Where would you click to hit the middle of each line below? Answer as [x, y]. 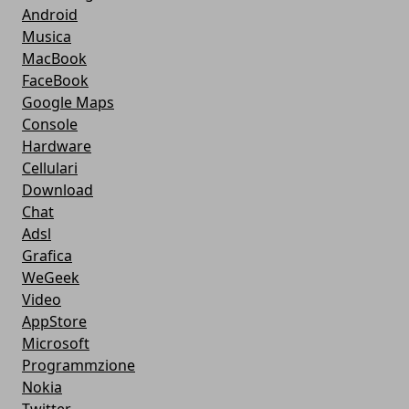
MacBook [54, 58]
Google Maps [68, 102]
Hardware [57, 146]
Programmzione [79, 365]
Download [58, 190]
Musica [47, 37]
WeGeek [51, 278]
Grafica [47, 256]
